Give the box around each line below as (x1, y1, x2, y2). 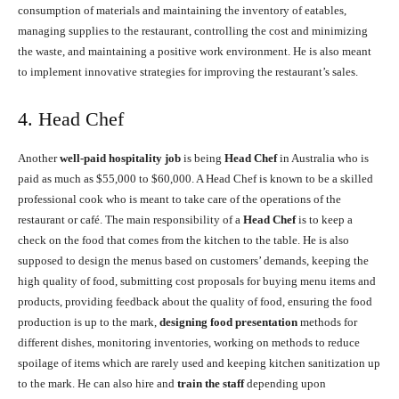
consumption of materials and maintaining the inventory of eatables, (18, 4, 346, 18)
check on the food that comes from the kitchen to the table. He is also (18, 233, 349, 248)
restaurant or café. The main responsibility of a (18, 213, 243, 227)
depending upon (244, 377, 326, 391)
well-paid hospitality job (60, 151, 181, 166)
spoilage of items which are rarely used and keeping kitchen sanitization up (18, 356, 380, 370)
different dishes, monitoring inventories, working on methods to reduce (18, 336, 360, 350)
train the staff (177, 377, 244, 391)
